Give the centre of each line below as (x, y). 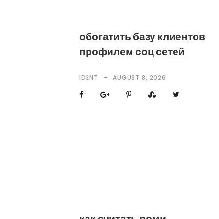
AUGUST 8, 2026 (140, 77)
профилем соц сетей (132, 52)
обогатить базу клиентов (142, 36)
